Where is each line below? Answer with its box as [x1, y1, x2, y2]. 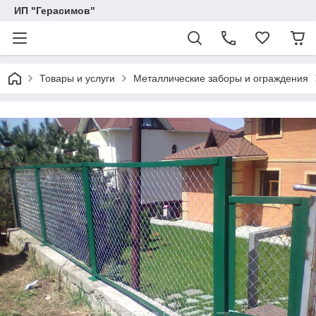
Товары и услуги [39, 73, 115, 84]
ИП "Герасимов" [14, 5, 95, 16]
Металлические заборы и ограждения [133, 73, 308, 84]
